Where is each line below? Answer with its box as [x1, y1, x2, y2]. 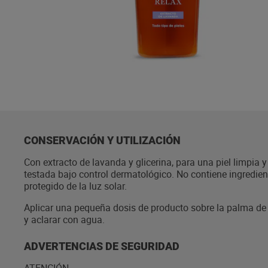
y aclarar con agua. [24, 213, 105, 226]
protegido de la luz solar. [24, 179, 127, 193]
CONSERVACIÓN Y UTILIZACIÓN [24, 134, 181, 147]
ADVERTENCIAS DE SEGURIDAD [24, 240, 179, 252]
